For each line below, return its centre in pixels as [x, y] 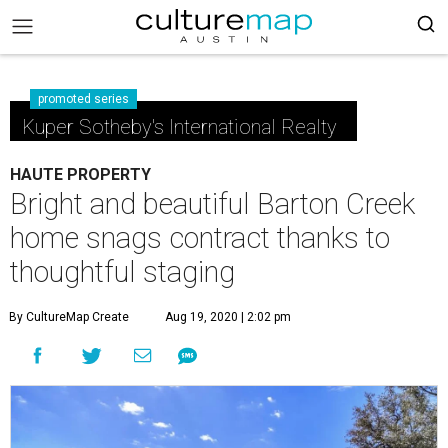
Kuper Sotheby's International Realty [179, 127]
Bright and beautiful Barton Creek [212, 204]
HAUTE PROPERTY [80, 174]
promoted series [83, 99]
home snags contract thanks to [200, 238]
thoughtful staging [122, 272]
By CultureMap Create [69, 317]
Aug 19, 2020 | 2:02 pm [228, 317]
